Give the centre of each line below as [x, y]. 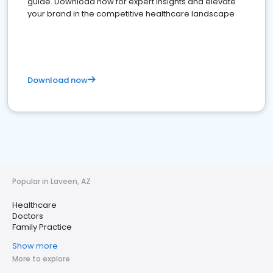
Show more [35, 246]
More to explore [41, 259]
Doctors [28, 216]
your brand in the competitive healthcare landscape [131, 14]
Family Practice [42, 227]
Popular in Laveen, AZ [51, 181]
